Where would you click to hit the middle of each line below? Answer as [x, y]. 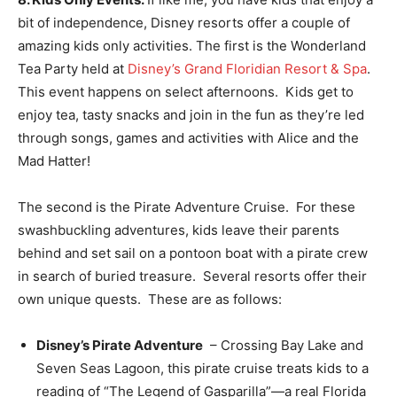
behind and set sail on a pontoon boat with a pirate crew [193, 253]
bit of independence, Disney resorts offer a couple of [184, 22]
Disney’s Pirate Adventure [120, 345]
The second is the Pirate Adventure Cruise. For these [187, 206]
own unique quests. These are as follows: [150, 299]
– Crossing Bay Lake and [283, 345]
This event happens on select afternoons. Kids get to [186, 91]
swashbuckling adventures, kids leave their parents [179, 230]
